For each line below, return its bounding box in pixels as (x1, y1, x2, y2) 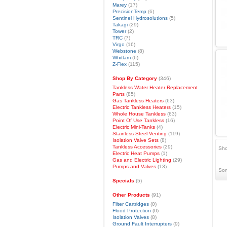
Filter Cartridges (112, 201, 149, 207)
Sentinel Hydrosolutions (112, 15, 168, 21)
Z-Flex (112, 61, 127, 67)
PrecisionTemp (112, 9, 146, 14)
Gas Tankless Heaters (112, 98, 164, 103)
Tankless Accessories (112, 144, 162, 149)
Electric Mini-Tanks (112, 124, 155, 130)
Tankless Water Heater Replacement (112, 85, 198, 90)
